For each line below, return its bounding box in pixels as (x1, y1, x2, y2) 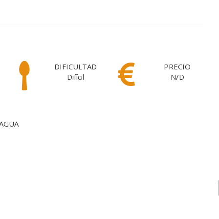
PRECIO (164, 62, 191, 71)
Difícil (67, 72, 85, 82)
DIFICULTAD (54, 62, 97, 71)
